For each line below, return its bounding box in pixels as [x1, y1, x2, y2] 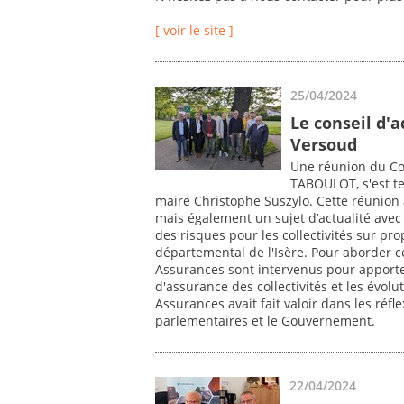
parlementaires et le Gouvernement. [155, 312, 375, 330]
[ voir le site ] [155, 22, 234, 40]
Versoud [290, 133, 357, 155]
